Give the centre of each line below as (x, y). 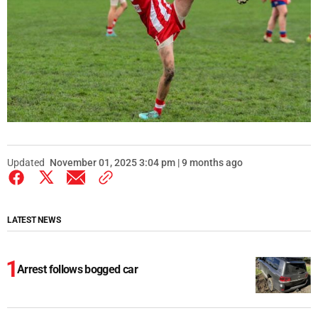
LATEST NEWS (34, 220)
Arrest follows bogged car (77, 269)
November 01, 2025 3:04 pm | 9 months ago (146, 162)
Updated (26, 162)
